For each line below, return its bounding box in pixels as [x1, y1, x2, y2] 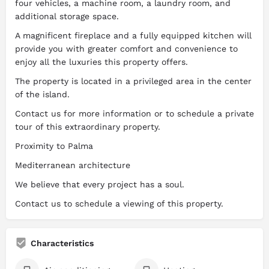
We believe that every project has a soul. [15, 180, 184, 190]
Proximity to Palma [15, 141, 93, 151]
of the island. [15, 89, 70, 100]
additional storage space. [15, 11, 119, 22]
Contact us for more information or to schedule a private [15, 109, 254, 119]
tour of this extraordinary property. [15, 122, 160, 132]
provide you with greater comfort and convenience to [15, 44, 238, 54]
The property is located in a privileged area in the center [15, 76, 252, 86]
